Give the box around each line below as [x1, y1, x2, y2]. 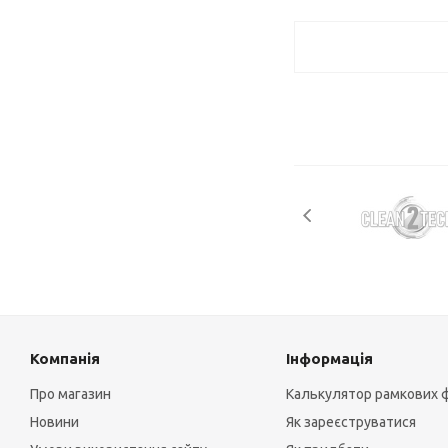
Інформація [285, 350, 373, 368]
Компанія [30, 350, 100, 368]
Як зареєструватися [285, 414, 416, 431]
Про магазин [30, 386, 111, 403]
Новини [30, 414, 79, 431]
